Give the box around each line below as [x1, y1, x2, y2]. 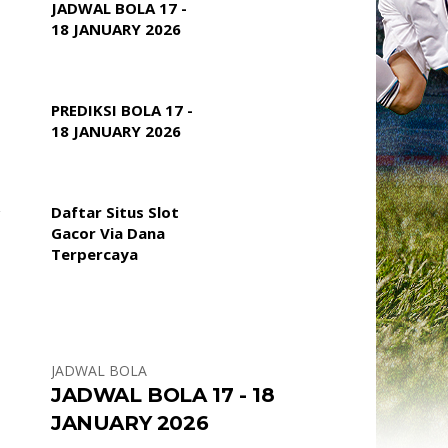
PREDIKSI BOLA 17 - [51, 100, 193, 121]
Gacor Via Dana [51, 223, 165, 244]
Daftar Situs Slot [51, 202, 179, 223]
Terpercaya [51, 244, 138, 265]
